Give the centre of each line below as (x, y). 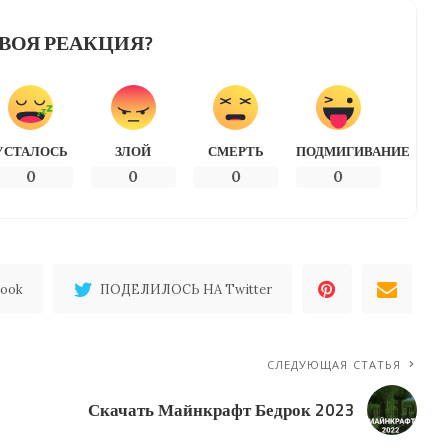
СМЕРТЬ (235, 150)
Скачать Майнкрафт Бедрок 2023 (222, 409)
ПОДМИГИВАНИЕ (352, 150)
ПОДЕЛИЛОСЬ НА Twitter (186, 288)
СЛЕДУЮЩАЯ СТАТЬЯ (334, 364)
